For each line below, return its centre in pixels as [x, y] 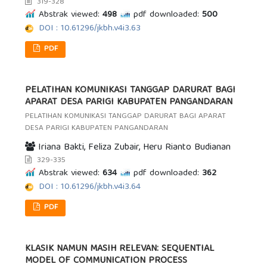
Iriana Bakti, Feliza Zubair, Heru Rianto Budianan [133, 148]
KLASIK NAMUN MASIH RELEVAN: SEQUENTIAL [120, 249]
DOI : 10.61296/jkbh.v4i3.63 [90, 29]
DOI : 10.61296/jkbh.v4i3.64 [90, 187]
